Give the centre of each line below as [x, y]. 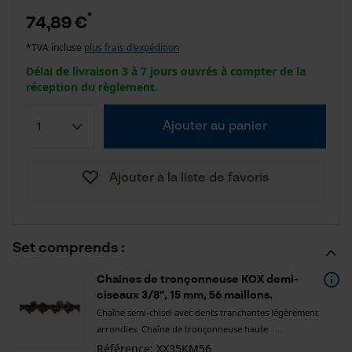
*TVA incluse [55, 48]
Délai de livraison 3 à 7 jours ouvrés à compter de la [166, 71]
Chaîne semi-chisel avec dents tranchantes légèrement [207, 312]
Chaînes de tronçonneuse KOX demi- [198, 280]
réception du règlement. [92, 87]
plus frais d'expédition [132, 48]
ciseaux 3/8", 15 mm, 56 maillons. [185, 295]
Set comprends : [69, 248]
